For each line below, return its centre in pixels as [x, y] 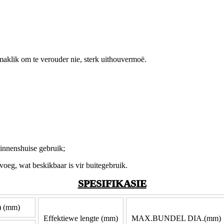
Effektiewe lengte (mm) [80, 218]
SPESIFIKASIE [112, 184]
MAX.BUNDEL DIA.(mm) [176, 218]
